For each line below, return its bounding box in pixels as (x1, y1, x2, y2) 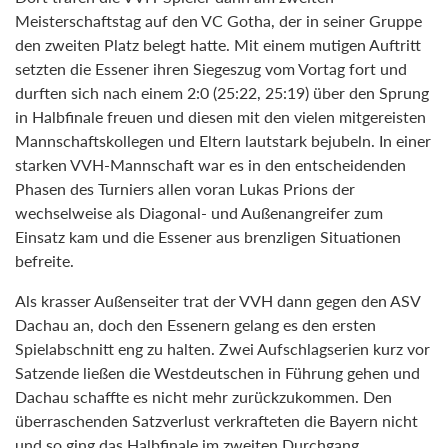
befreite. (15, 249, 74, 272)
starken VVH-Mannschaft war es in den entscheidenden (15, 153, 406, 176)
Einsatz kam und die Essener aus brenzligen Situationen (15, 225, 401, 248)
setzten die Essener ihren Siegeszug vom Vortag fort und (15, 57, 407, 80)
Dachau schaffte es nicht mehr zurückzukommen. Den (15, 385, 392, 408)
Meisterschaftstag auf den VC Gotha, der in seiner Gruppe (15, 9, 422, 32)
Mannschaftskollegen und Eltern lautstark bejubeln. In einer (15, 129, 431, 152)
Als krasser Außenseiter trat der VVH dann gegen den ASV (15, 289, 420, 312)
